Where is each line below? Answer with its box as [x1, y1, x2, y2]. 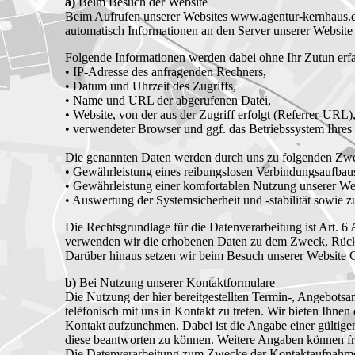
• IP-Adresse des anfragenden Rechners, [65, 65, 266, 79]
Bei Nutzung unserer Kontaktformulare [76, 276, 275, 290]
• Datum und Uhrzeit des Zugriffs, [65, 79, 236, 94]
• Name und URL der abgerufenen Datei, [65, 94, 271, 108]
